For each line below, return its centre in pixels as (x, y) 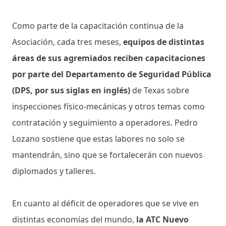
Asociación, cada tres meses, (68, 42)
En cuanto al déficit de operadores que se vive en (105, 203)
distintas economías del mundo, (74, 219)
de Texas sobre (161, 90)
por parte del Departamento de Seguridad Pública (112, 74)
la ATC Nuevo (162, 219)
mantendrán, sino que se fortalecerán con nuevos (107, 155)
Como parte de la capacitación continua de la (98, 25)
